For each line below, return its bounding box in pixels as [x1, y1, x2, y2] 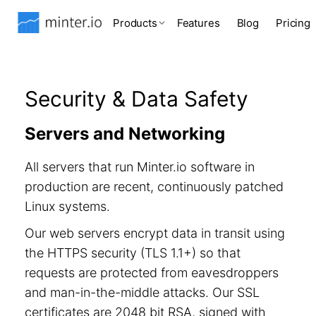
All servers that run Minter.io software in [25, 159, 255, 174]
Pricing [276, 16, 310, 30]
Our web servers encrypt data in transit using [25, 226, 285, 241]
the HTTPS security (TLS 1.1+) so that [25, 245, 241, 260]
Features [176, 16, 220, 30]
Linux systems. [25, 199, 110, 214]
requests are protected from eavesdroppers [25, 265, 279, 280]
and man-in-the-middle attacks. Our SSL [25, 285, 260, 300]
